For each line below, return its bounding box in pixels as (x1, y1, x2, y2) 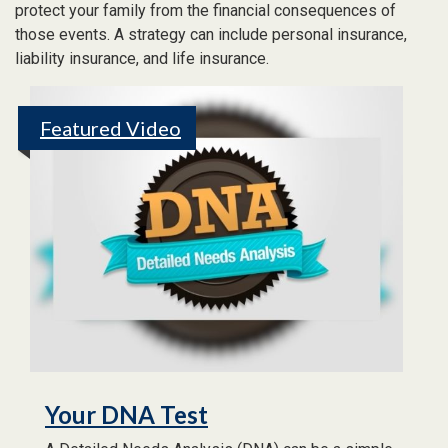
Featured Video (40, 116, 181, 140)
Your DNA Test (45, 399, 208, 429)
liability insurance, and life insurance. (15, 49, 269, 68)
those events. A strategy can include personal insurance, (15, 25, 407, 44)
